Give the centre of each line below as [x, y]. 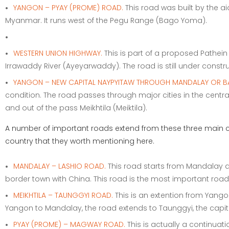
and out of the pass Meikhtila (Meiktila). [76, 108]
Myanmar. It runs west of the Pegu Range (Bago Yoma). [106, 20]
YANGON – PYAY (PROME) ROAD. [68, 8]
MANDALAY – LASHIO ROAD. [60, 166]
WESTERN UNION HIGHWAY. [59, 53]
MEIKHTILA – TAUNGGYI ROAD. [63, 195]
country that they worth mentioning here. [80, 141]
